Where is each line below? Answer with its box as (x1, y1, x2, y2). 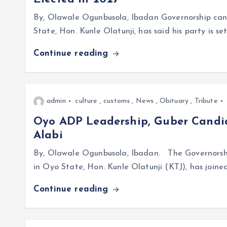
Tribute (194, 97, 218, 105)
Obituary (159, 97, 189, 105)
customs (103, 97, 130, 105)
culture (75, 97, 98, 105)
